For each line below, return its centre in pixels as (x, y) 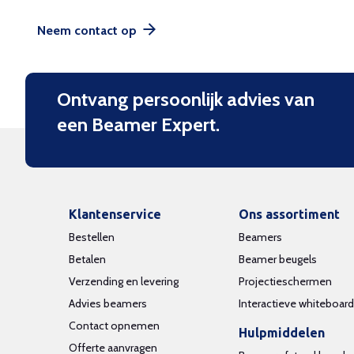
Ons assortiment (289, 214)
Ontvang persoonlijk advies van (186, 99)
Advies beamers (108, 303)
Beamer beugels (278, 259)
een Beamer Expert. (138, 124)
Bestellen (92, 237)
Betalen (87, 259)
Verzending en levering (124, 281)
